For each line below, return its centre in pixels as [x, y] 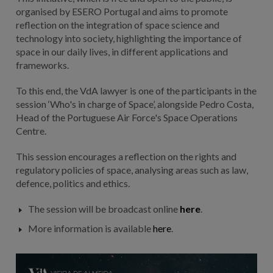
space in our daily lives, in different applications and [122, 51]
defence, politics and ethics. [73, 183]
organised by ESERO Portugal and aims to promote [122, 11]
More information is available [90, 228]
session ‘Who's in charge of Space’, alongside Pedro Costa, [134, 104]
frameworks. [42, 65]
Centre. [31, 130]
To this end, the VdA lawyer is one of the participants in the [136, 90]
